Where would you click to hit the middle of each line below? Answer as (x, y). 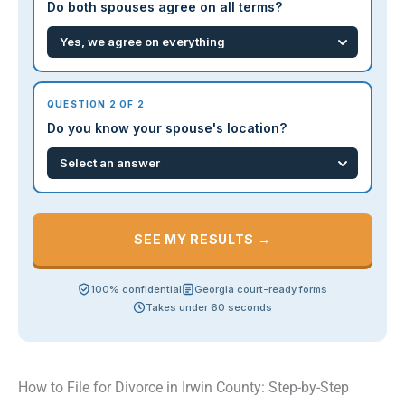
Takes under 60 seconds (209, 308)
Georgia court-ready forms (261, 290)
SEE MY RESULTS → (202, 240)
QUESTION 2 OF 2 (96, 104)
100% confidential (136, 290)
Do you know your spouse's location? (167, 128)
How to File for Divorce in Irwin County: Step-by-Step (184, 388)
